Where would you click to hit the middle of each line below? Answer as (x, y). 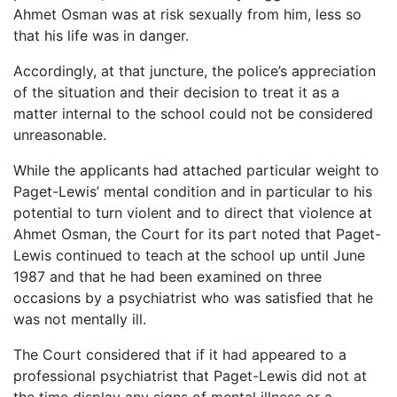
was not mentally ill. (80, 319)
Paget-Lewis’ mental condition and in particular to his (193, 191)
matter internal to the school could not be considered (193, 113)
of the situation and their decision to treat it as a (176, 92)
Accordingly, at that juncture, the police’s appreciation (195, 70)
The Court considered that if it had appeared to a (180, 354)
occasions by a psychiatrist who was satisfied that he (193, 297)
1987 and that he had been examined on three (167, 276)
